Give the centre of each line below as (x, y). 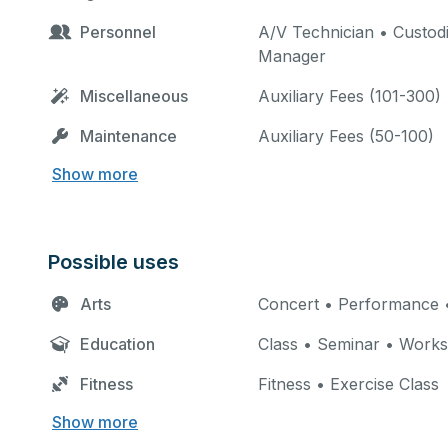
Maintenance (128, 136)
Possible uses (113, 262)
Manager (292, 56)
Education (117, 344)
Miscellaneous (134, 96)
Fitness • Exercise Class (348, 384)
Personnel (118, 32)
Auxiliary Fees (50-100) (346, 136)
